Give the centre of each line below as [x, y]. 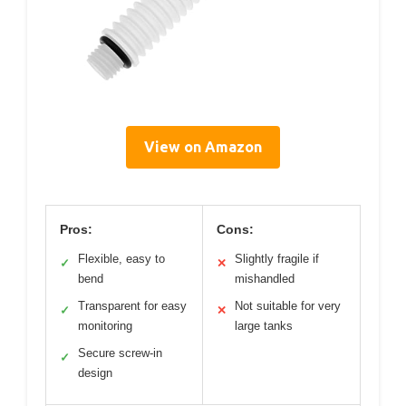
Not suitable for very [288, 305]
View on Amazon [203, 146]
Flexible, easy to [121, 258]
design [95, 372]
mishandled [265, 278]
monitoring [105, 325]
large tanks [264, 325]
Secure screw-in [120, 353]
